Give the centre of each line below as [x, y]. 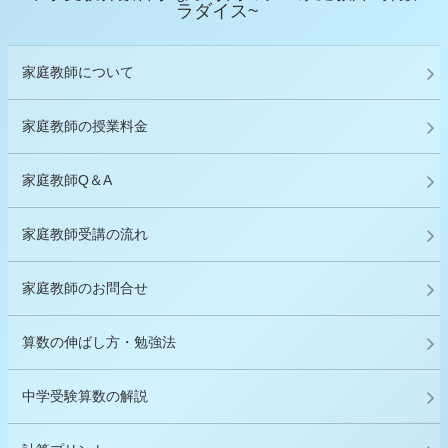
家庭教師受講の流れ [85, 234]
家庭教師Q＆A [67, 180]
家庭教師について [78, 72]
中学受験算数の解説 [85, 396]
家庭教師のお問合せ [85, 288]
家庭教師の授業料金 [85, 126]
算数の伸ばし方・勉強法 [99, 342]
